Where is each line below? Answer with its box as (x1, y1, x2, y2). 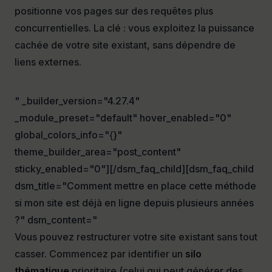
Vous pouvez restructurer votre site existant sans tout (15, 231, 257, 243)
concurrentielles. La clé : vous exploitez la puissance (15, 22, 254, 35)
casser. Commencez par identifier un (15, 248, 185, 260)
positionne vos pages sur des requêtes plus (15, 5, 213, 18)
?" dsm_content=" (15, 214, 97, 226)
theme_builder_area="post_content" (15, 146, 181, 158)
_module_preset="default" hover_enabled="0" (15, 112, 231, 124)
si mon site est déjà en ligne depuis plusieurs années (15, 197, 254, 209)
